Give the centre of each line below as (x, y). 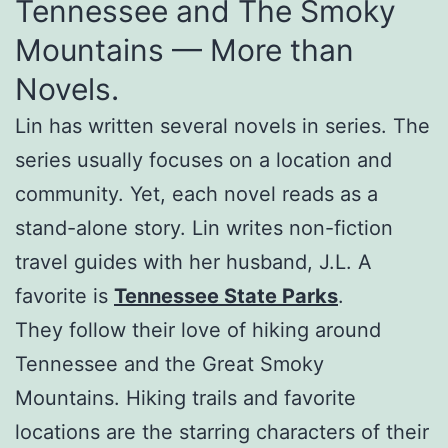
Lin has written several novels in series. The (222, 125)
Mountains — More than (184, 49)
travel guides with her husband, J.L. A (193, 261)
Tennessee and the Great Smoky (169, 363)
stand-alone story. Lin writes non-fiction (204, 227)
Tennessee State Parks (226, 295)
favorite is (64, 295)
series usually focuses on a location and (203, 159)
